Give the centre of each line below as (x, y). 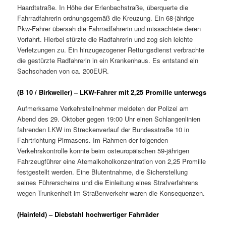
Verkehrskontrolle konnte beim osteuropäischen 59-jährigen (103, 150)
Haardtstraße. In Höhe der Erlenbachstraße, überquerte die (103, 7)
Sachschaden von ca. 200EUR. (63, 71)
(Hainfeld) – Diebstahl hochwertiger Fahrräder (88, 214)
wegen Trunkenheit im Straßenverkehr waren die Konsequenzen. (111, 193)
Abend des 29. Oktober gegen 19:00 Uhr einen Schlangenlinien (109, 119)
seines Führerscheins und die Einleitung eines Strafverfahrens (108, 182)
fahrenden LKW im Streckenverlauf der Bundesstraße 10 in (103, 129)
